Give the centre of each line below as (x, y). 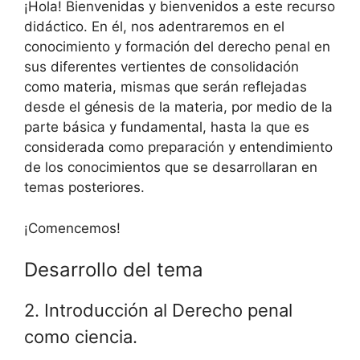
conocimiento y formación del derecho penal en (177, 47)
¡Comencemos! (72, 228)
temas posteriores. (84, 187)
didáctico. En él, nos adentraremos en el (154, 27)
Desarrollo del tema (114, 270)
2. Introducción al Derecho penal (158, 310)
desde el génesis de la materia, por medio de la (178, 107)
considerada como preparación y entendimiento (178, 147)
